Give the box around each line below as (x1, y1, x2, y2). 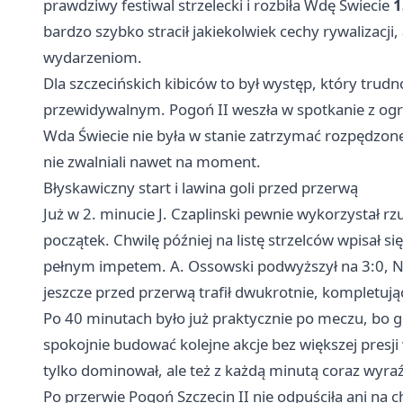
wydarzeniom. (43, 47, 142, 68)
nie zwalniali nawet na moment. (43, 151, 261, 173)
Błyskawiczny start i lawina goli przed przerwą (43, 177, 358, 199)
